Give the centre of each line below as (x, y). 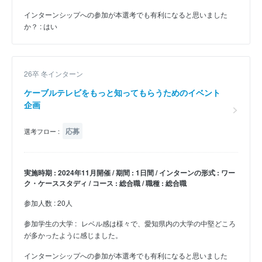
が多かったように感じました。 (73, 235)
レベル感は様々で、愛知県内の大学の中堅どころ (158, 223)
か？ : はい (41, 26)
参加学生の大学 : (51, 223)
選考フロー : (42, 131)
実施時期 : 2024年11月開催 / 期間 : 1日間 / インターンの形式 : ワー (130, 173)
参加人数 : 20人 (48, 203)
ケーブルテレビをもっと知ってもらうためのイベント (122, 92)
